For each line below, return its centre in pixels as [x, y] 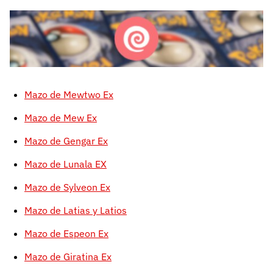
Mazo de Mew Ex [61, 118]
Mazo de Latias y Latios [76, 211]
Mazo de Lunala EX [66, 164]
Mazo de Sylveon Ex [67, 187]
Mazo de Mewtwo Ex [69, 95]
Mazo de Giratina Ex [68, 257]
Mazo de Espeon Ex [66, 234]
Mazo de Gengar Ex [66, 141]
